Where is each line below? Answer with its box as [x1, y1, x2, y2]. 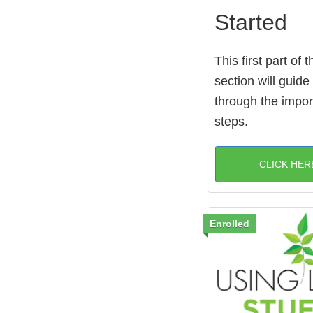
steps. [214, 114, 248, 129]
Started [214, 9, 287, 35]
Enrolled [210, 217, 249, 229]
